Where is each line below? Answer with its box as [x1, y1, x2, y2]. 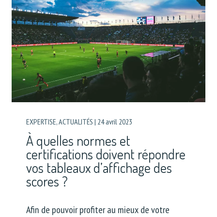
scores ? [26, 172, 68, 190]
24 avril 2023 [97, 116, 132, 126]
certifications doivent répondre [26, 145, 186, 163]
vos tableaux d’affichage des [26, 158, 172, 176]
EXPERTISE [26, 116, 56, 126]
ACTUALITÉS [59, 116, 93, 126]
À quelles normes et [26, 131, 130, 149]
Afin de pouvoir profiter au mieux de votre [26, 203, 170, 216]
